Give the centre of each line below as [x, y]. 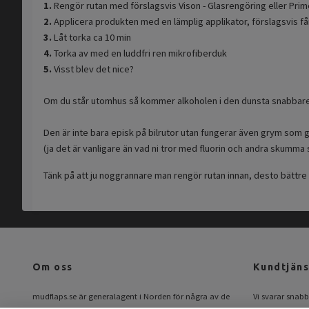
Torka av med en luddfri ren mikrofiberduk [140, 53]
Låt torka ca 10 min [92, 38]
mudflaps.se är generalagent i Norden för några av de [131, 297]
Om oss [53, 267]
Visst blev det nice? [94, 69]
